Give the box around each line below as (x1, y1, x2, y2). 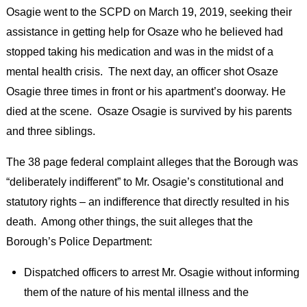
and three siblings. (5, 124, 95, 137)
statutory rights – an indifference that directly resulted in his (5, 195, 289, 208)
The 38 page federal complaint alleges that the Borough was (5, 155, 298, 168)
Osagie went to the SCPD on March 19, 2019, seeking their (5, 5, 292, 18)
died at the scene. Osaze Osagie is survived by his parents (5, 104, 292, 117)
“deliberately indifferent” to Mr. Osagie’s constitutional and (5, 175, 284, 188)
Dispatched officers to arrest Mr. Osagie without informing (23, 266, 299, 279)
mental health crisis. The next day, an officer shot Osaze (5, 64, 278, 77)
